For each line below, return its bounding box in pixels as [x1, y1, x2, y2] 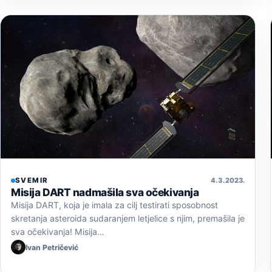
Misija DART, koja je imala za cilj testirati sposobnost [11, 200, 218, 211]
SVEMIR [15, 176, 49, 185]
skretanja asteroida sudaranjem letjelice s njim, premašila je [11, 213, 245, 224]
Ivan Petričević [25, 242, 78, 252]
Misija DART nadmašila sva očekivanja [11, 186, 199, 199]
